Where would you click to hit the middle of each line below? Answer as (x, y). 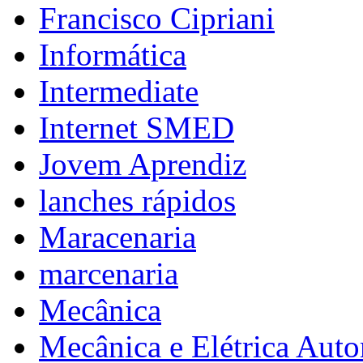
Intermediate (119, 92)
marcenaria (109, 274)
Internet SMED (137, 128)
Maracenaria (117, 237)
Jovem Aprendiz (143, 164)
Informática (113, 55)
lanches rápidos (137, 201)
